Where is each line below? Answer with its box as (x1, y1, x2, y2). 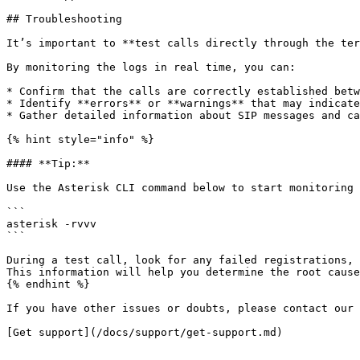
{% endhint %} (6, 278, 90, 290)
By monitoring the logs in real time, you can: (6, 61, 296, 73)
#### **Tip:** (6, 157, 90, 170)
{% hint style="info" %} (6, 133, 154, 145)
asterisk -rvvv (6, 218, 96, 230)
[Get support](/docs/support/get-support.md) (6, 326, 283, 338)
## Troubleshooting (6, 13, 122, 25)
